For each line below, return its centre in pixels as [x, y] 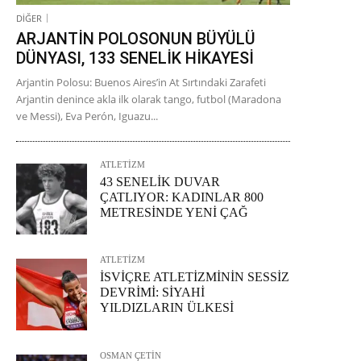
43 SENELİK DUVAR [160, 182]
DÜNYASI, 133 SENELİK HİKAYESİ [135, 58]
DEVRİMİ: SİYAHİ [153, 293]
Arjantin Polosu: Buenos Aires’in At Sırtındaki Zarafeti [141, 83]
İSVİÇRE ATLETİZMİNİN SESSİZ [195, 277]
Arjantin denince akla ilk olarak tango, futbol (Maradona [149, 100]
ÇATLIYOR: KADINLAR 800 [182, 197]
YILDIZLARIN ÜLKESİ [167, 308]
